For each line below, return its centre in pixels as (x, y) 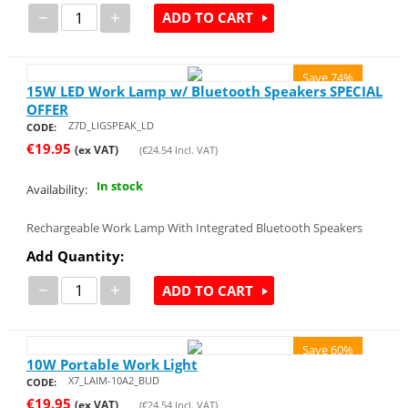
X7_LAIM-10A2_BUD (113, 380)
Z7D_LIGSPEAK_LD (111, 126)
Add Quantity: (75, 256)
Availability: (56, 190)
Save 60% (328, 350)
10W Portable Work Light (112, 364)
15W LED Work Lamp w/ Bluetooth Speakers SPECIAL (204, 92)
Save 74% (328, 77)
